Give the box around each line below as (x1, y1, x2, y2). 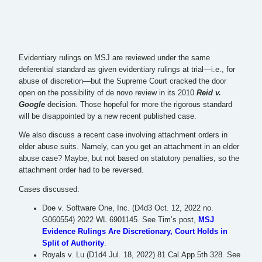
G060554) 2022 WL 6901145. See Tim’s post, (42, 216, 198, 225)
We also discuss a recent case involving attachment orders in (19, 131, 227, 140)
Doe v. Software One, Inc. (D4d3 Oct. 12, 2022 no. (42, 204, 213, 213)
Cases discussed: (19, 185, 80, 194)
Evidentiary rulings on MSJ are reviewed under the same (19, 53, 210, 62)
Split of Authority (42, 239, 104, 248)
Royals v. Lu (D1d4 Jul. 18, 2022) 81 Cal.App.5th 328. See (42, 251, 240, 260)
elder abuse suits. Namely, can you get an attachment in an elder (19, 143, 239, 151)
